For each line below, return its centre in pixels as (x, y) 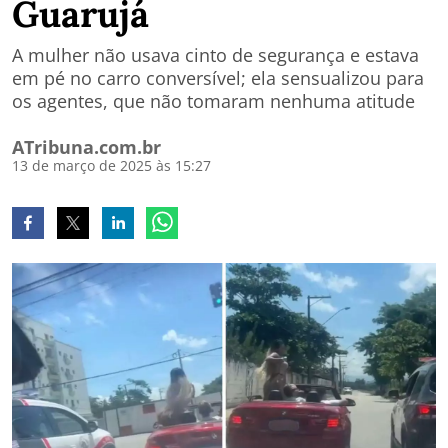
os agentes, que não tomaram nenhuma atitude (213, 101)
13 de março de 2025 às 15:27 (111, 165)
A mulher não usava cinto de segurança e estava (215, 55)
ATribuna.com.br (86, 147)
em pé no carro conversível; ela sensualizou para (218, 78)
